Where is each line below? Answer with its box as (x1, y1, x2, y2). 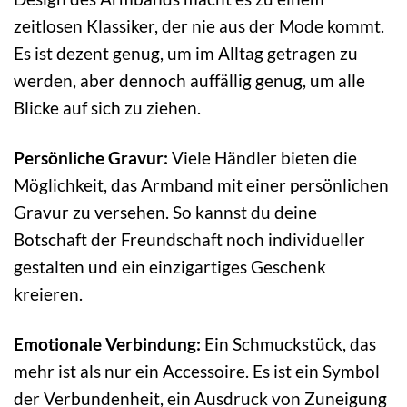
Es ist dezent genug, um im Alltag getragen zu (14, 42, 358, 64)
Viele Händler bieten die (168, 146, 357, 168)
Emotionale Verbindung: (14, 333, 201, 354)
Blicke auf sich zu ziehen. (14, 96, 201, 118)
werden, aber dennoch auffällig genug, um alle (14, 69, 365, 91)
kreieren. (14, 283, 83, 304)
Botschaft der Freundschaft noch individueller (14, 228, 365, 250)
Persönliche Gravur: (14, 146, 168, 168)
